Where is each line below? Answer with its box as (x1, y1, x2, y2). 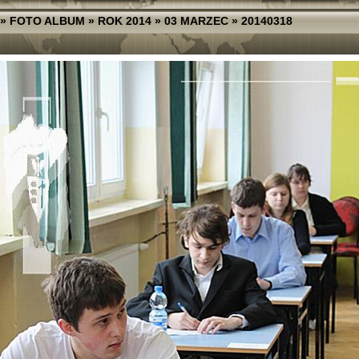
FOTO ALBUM (10, 14, 85, 27)
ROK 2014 (98, 14, 151, 27)
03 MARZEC (164, 14, 228, 27)
